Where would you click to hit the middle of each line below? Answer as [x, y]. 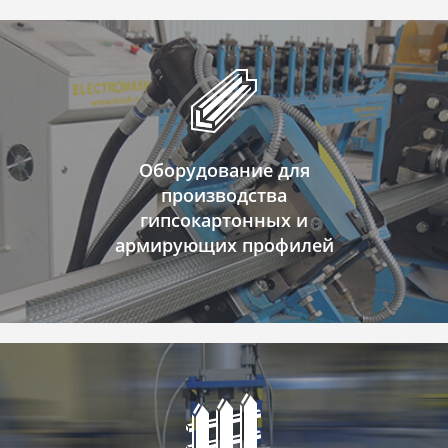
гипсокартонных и [224, 220]
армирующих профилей [224, 245]
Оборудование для [224, 170]
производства [224, 195]
